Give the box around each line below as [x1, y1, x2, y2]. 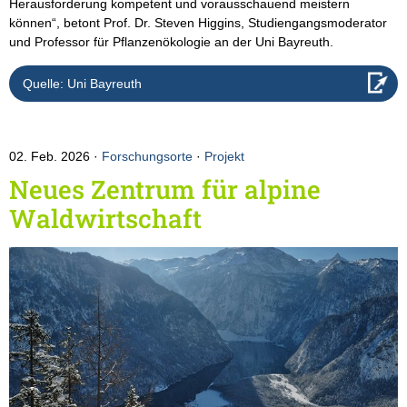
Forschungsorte [102, 149, 193, 164]
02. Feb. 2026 [9, 149, 94, 164]
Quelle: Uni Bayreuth [23, 76, 142, 92]
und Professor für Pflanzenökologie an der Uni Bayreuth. [9, 35, 333, 50]
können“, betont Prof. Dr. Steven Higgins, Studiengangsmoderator [9, 15, 387, 31]
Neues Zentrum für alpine [9, 173, 321, 207]
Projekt [204, 149, 244, 164]
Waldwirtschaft [9, 202, 202, 236]
